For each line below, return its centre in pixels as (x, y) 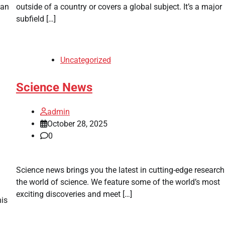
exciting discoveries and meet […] (74, 194)
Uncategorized (85, 60)
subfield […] (36, 19)
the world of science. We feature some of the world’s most (118, 182)
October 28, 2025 (77, 124)
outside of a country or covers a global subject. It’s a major (119, 7)
